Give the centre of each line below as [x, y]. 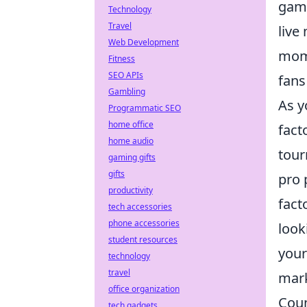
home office [131, 124]
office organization [144, 289]
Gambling [127, 91]
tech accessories [140, 207]
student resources [143, 240]
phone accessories [144, 223]
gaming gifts [132, 157]
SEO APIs [126, 75]
